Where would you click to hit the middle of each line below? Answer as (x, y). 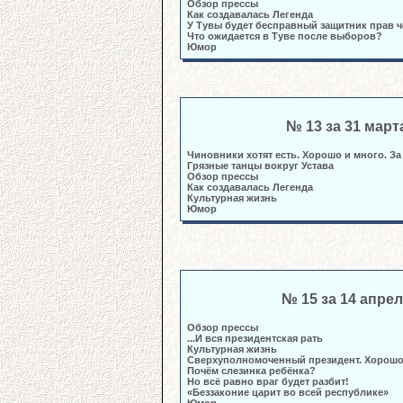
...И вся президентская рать (255, 338)
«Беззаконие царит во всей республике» (288, 392)
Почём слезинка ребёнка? (251, 371)
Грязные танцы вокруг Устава (260, 166)
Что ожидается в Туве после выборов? (286, 36)
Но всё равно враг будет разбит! (268, 381)
